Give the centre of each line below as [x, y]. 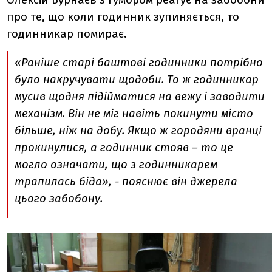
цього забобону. [60, 198]
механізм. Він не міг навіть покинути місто [134, 113]
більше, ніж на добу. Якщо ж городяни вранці [138, 130]
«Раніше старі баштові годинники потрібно [139, 62]
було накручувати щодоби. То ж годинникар [137, 79]
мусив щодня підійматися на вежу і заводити [140, 96]
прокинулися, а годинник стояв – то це [124, 147]
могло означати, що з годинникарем [116, 164]
